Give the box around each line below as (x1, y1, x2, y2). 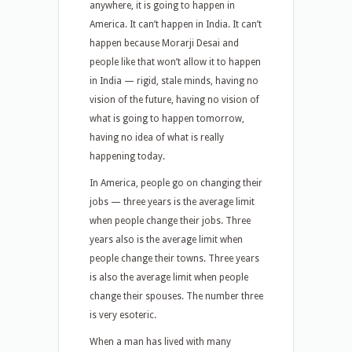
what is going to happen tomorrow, (90, 113, 244, 124)
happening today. (90, 151, 165, 162)
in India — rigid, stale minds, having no (90, 75, 258, 86)
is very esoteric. (90, 310, 156, 321)
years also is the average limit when (90, 234, 243, 245)
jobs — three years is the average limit (90, 196, 255, 207)
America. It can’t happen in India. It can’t (90, 19, 262, 30)
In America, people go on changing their (90, 178, 262, 189)
